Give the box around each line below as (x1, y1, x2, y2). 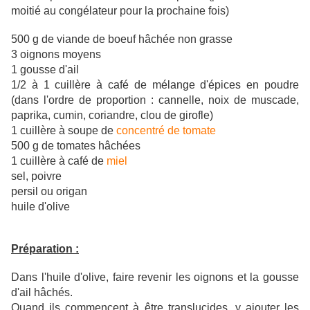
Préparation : (11, 243, 79, 255)
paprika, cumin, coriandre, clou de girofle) (11, 109, 213, 122)
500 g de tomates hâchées (11, 140, 140, 152)
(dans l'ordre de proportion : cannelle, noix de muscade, (11, 94, 299, 107)
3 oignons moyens (11, 48, 101, 61)
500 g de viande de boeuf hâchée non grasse (11, 33, 232, 46)
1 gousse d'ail (11, 64, 79, 76)
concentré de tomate (116, 125, 216, 137)
